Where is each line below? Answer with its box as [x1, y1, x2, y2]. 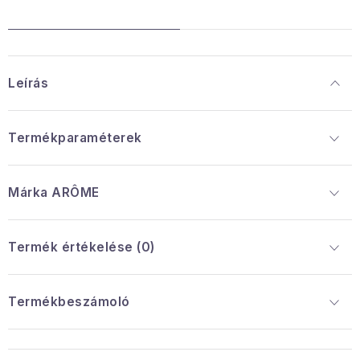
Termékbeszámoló [8, 294, 130, 309]
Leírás [8, 76, 48, 91]
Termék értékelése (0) [8, 239, 155, 255]
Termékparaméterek [8, 130, 142, 145]
